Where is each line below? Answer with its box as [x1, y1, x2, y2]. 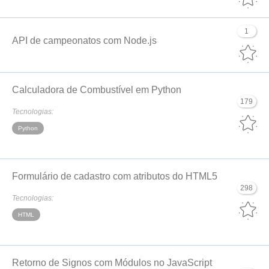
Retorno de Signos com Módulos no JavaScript [12, 258, 212, 268]
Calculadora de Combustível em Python [12, 85, 181, 95]
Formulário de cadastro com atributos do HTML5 [12, 171, 217, 181]
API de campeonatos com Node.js [12, 35, 157, 46]
